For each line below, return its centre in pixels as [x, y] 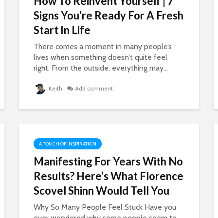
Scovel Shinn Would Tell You [101, 191]
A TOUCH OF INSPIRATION [68, 144]
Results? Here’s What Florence [109, 176]
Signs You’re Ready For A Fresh [109, 15]
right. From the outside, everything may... [101, 68]
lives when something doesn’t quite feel [100, 57]
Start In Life [62, 30]
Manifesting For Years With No [108, 161]
